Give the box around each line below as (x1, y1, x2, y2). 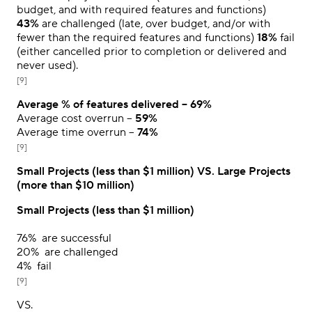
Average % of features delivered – (17, 97, 190, 111)
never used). (17, 58, 78, 72)
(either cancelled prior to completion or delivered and (17, 44, 287, 58)
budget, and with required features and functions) (17, 2, 266, 17)
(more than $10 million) (17, 178, 134, 192)
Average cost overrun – (17, 111, 135, 125)
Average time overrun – (17, 125, 137, 139)
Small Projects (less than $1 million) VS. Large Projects (17, 164, 290, 178)
